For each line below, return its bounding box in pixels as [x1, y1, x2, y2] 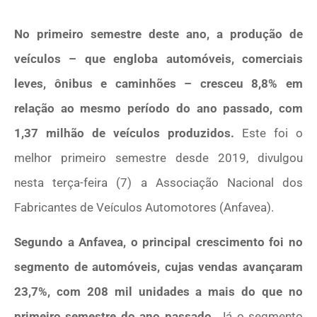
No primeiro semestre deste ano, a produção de [14, 27, 303, 41]
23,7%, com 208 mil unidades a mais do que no [14, 284, 303, 299]
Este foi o [242, 126, 303, 140]
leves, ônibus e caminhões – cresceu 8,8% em [14, 76, 303, 91]
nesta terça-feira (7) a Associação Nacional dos [14, 175, 303, 190]
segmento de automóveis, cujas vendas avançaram [14, 260, 303, 275]
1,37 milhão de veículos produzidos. [14, 126, 242, 140]
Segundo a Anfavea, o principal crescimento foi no [14, 235, 303, 250]
